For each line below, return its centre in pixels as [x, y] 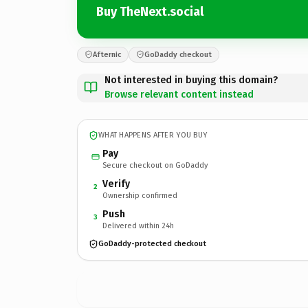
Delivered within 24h [138, 225]
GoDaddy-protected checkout [152, 244]
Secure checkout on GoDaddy [155, 165]
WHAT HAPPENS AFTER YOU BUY [153, 135]
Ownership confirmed [140, 195]
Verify [116, 184]
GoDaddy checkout [178, 54]
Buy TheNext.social [150, 12]
